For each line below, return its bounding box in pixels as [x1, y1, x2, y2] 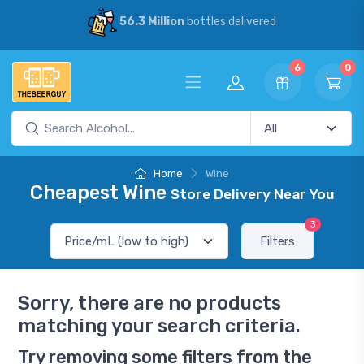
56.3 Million [119, 15, 184, 29]
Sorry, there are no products [18, 292, 281, 314]
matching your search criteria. [18, 314, 301, 337]
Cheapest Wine [29, 181, 171, 204]
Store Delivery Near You [170, 186, 335, 202]
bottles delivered [184, 15, 276, 29]
